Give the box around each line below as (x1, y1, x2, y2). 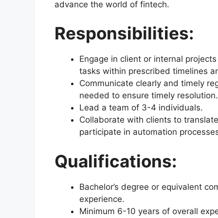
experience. (79, 194, 125, 204)
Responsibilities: (54, 23, 194, 44)
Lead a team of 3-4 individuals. (79, 103, 203, 113)
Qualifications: (54, 150, 177, 171)
